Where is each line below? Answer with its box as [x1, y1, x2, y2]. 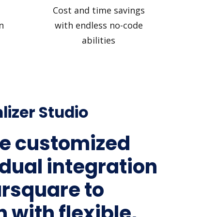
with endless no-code [54, 19, 143, 31]
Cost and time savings [52, 4, 145, 16]
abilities [82, 34, 115, 46]
